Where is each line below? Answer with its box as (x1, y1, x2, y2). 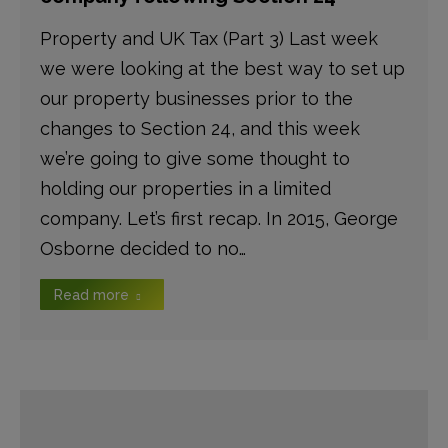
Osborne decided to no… (40, 238, 246, 259)
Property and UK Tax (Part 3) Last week (40, 28, 378, 49)
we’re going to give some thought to (40, 148, 350, 169)
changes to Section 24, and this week (40, 118, 360, 139)
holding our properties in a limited (40, 178, 331, 199)
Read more (54, 287, 129, 303)
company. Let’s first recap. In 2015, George (40, 208, 398, 229)
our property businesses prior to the (40, 88, 353, 109)
